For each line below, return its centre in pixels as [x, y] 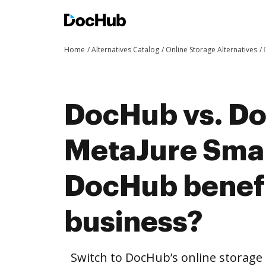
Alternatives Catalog [125, 50]
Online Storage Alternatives [211, 50]
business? [133, 222]
